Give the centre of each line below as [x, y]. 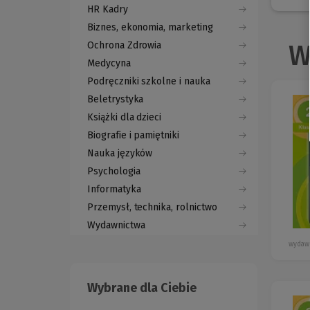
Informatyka [114, 190]
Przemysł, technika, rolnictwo [152, 208]
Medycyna [109, 64]
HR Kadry [108, 10]
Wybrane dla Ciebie [142, 288]
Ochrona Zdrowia [125, 46]
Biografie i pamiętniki [133, 136]
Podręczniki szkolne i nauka [149, 82]
